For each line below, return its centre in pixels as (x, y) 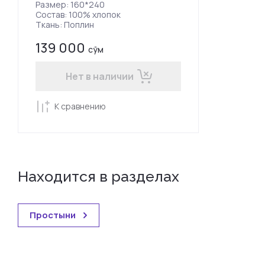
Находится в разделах (98, 176)
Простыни (53, 215)
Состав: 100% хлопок (78, 14)
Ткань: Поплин (65, 24)
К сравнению (80, 106)
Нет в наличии (99, 76)
